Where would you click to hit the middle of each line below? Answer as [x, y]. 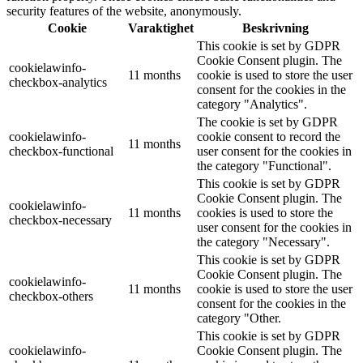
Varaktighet [161, 28]
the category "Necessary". [263, 241]
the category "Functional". [264, 165]
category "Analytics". [252, 104]
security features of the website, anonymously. [124, 11]
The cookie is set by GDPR [267, 122]
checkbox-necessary [60, 220]
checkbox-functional [61, 151]
